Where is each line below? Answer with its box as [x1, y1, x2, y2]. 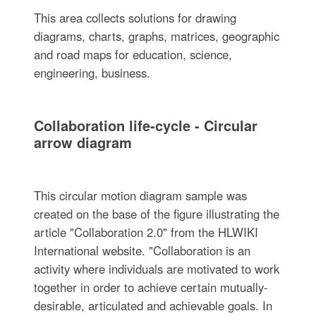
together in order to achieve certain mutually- [33, 279, 268, 296]
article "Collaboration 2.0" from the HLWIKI [33, 224, 258, 241]
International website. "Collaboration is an [33, 242, 250, 260]
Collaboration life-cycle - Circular [33, 115, 257, 136]
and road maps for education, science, [33, 46, 232, 63]
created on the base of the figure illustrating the [33, 205, 279, 223]
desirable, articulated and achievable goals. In [33, 297, 272, 315]
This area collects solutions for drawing [33, 9, 236, 27]
